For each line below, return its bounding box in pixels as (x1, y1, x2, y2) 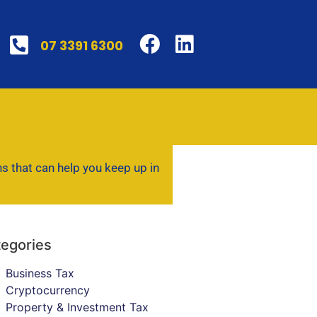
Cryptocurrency (5, 283, 90, 298)
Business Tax (5, 266, 74, 281)
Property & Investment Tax (5, 300, 149, 315)
